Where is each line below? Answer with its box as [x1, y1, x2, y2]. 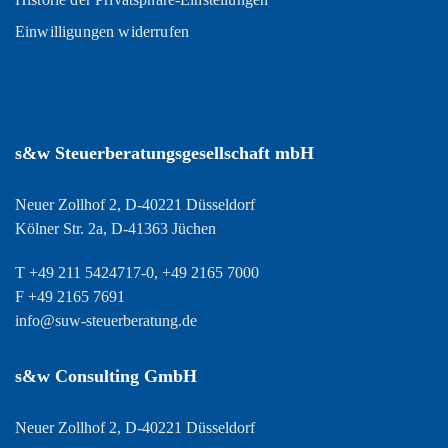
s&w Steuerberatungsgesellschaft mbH [15, 143, 314, 163]
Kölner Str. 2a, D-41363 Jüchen [15, 220, 216, 237]
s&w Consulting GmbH [15, 366, 197, 386]
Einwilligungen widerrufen [15, 23, 189, 40]
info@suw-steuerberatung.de [15, 312, 197, 329]
